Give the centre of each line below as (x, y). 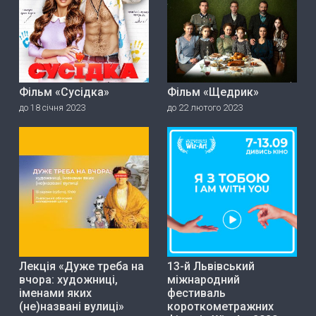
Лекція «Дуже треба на (81, 267)
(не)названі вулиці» (71, 307)
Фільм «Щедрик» (213, 92)
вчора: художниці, (68, 280)
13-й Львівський (211, 267)
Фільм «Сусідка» (64, 92)
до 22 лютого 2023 (205, 107)
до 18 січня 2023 (52, 107)
